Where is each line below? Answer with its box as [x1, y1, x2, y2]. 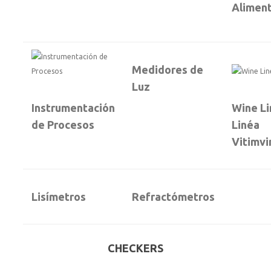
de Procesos [31, 119, 94, 131]
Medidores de [132, 64, 203, 76]
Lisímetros [31, 191, 86, 203]
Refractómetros [132, 191, 215, 203]
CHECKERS [108, 242, 163, 254]
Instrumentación [31, 102, 115, 114]
